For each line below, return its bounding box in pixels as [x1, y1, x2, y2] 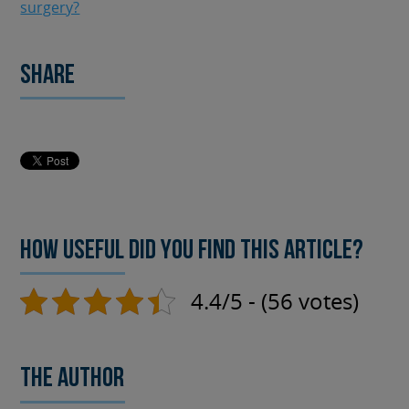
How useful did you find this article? [20, 236, 364, 266]
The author [20, 365, 125, 394]
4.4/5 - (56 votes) [191, 286, 360, 317]
